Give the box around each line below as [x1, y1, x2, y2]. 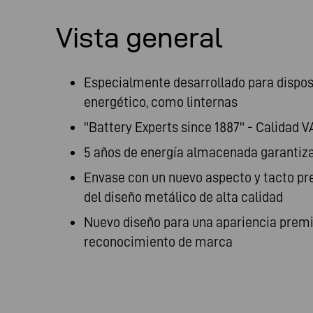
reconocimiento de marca [84, 234, 233, 249]
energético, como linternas [84, 94, 238, 110]
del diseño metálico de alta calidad [84, 189, 283, 205]
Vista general [56, 22, 223, 53]
